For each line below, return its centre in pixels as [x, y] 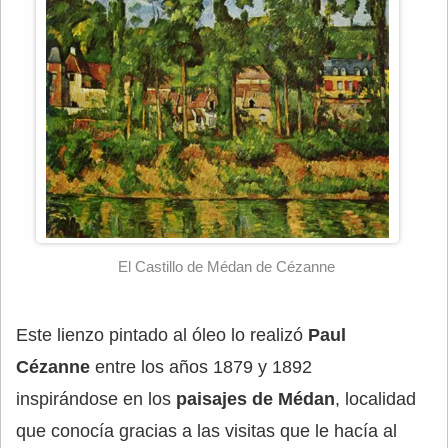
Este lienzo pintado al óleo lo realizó [162, 334]
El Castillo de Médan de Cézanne [226, 266]
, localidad [375, 398]
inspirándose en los [96, 398]
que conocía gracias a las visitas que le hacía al [206, 430]
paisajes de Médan [255, 398]
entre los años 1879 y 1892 [201, 366]
